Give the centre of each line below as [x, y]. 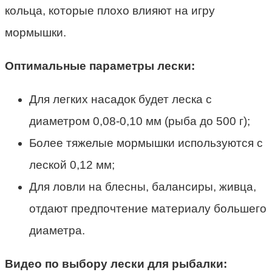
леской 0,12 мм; [72, 165]
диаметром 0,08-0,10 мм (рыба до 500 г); [140, 121]
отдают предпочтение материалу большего [148, 208]
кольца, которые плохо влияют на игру [110, 10]
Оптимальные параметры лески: [100, 66]
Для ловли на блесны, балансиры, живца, [143, 186]
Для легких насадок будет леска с [121, 99]
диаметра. [57, 230]
